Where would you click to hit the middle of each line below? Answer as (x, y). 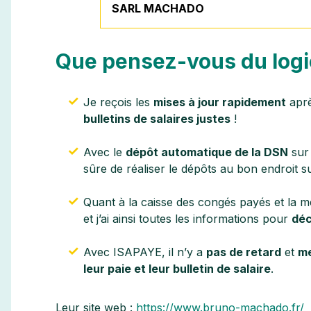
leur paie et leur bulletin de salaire (177, 269)
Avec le (102, 152)
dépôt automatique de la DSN (207, 152)
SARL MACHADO (158, 9)
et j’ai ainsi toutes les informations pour (185, 219)
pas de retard (243, 252)
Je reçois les (116, 102)
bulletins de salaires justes (157, 119)
